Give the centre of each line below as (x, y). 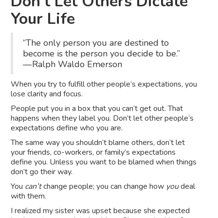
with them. (29, 196)
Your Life (43, 19)
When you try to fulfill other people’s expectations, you (104, 84)
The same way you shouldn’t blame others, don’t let (98, 143)
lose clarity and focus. (47, 94)
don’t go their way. (42, 172)
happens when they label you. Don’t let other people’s (102, 118)
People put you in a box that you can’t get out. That (97, 109)
